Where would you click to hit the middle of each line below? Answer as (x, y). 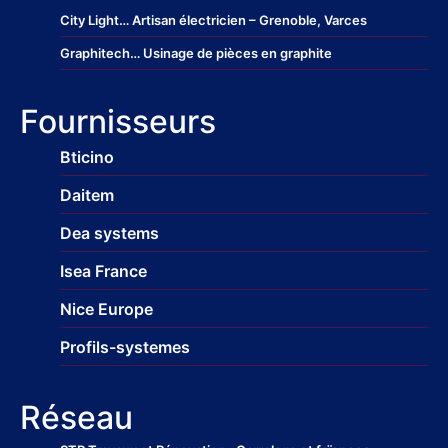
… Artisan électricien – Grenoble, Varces (243, 20)
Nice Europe (106, 309)
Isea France (103, 271)
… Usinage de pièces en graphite (231, 53)
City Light (89, 20)
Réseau (76, 417)
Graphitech (95, 53)
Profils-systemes (125, 347)
